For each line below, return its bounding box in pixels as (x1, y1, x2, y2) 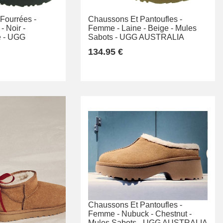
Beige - (148, 23, 173, 32)
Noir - (6, 23, 25, 32)
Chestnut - (155, 210, 192, 219)
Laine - (121, 23, 146, 32)
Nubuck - (121, 210, 153, 219)
